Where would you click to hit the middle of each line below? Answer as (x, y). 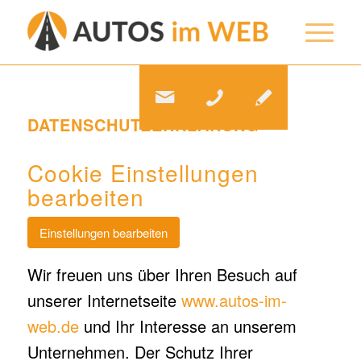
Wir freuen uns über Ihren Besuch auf (162, 274)
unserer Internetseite (104, 300)
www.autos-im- (234, 300)
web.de (53, 326)
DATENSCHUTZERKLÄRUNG (143, 124)
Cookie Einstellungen (143, 172)
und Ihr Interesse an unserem (187, 326)
